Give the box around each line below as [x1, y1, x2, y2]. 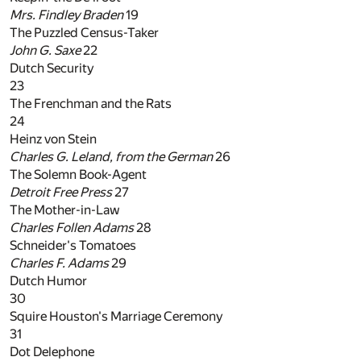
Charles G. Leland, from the [10, 149, 164, 165]
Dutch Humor [10, 273, 87, 289]
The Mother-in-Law [10, 202, 120, 218]
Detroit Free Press [10, 185, 112, 201]
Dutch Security [10, 60, 94, 77]
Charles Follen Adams [10, 220, 134, 236]
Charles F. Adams [10, 255, 109, 272]
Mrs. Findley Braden [10, 7, 123, 23]
